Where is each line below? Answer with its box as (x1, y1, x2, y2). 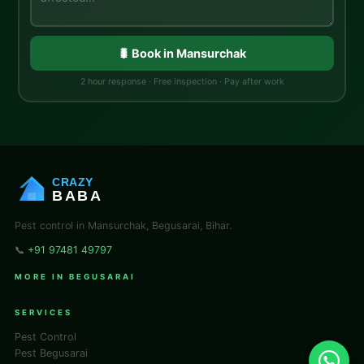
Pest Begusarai (14, 347, 88, 359)
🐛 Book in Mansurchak (118, 45, 246, 60)
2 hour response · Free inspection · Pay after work (80, 76, 284, 87)
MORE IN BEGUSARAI (14, 272, 136, 281)
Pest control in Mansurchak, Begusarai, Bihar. (14, 219, 232, 232)
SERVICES (14, 308, 72, 317)
